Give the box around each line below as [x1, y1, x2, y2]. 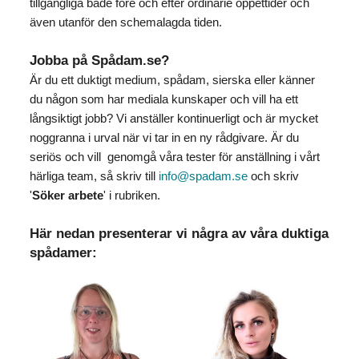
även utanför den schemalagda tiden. [29, 15, 222, 30]
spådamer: [29, 245, 97, 261]
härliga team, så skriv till [29, 169, 159, 184]
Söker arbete [31, 188, 103, 203]
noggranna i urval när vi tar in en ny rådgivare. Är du [29, 131, 299, 145]
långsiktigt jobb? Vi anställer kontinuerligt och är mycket [29, 111, 318, 126]
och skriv [247, 169, 299, 184]
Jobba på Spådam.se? [29, 53, 169, 69]
